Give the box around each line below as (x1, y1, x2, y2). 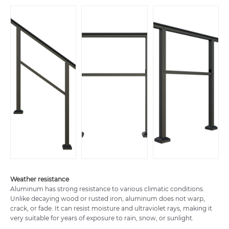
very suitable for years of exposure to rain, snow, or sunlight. (10, 214, 194, 222)
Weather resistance (10, 175, 69, 184)
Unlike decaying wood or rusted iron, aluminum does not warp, (10, 195, 205, 203)
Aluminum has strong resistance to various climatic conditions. (10, 185, 204, 193)
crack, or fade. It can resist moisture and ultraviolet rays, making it (10, 204, 212, 213)
